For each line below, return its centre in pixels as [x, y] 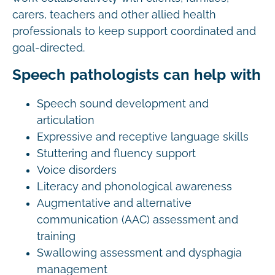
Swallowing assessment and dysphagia [139, 253]
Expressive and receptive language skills [143, 137]
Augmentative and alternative [114, 203]
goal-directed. [48, 48]
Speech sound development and [123, 104]
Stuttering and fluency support [116, 153]
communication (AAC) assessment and [137, 220]
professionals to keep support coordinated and [134, 31]
